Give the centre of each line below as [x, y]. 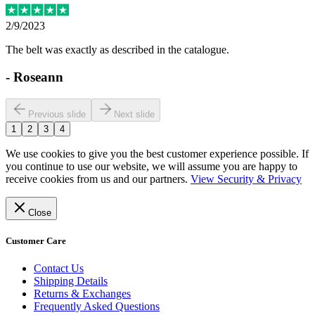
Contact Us [59, 269]
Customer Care [36, 241]
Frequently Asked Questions [97, 307]
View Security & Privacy [246, 179]
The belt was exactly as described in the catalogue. [117, 50]
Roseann [38, 77]
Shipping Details [71, 281]
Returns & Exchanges [82, 294]
